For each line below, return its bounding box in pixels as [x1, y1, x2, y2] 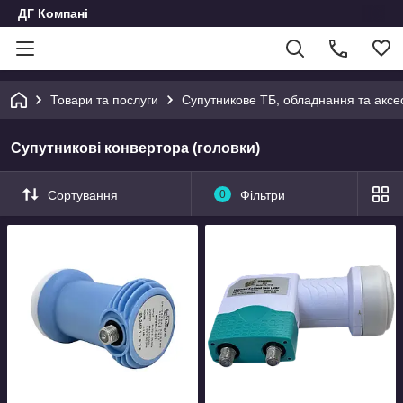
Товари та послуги [50, 93, 158, 107]
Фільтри [239, 187, 285, 202]
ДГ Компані [18, 6, 88, 21]
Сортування [48, 187, 118, 202]
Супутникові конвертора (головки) [11, 140, 260, 156]
